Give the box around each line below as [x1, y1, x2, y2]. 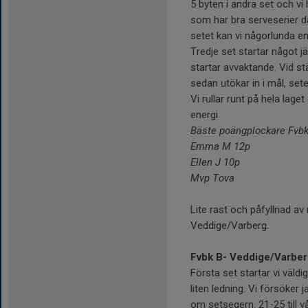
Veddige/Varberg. [190, 219, 269, 232]
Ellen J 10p [190, 155, 240, 168]
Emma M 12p [190, 140, 250, 153]
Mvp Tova [190, 171, 234, 184]
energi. [190, 108, 220, 121]
